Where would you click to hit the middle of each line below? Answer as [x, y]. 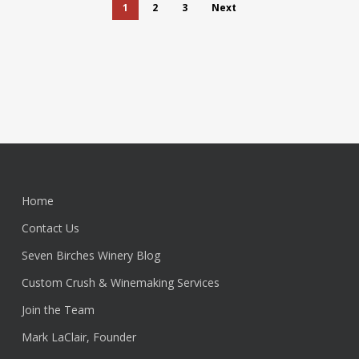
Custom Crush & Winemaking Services [120, 282]
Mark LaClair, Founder [79, 337]
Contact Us [50, 228]
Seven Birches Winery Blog [91, 255]
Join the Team [58, 309]
